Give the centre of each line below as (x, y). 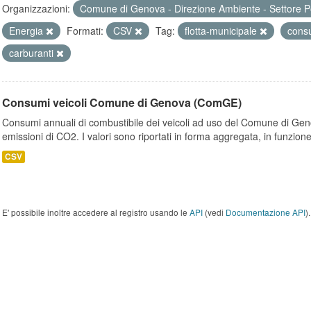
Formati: (85, 31)
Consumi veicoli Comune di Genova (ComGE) (122, 102)
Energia (27, 31)
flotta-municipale (222, 31)
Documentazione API (266, 212)
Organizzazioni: (36, 8)
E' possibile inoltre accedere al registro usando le (96, 212)
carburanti (33, 53)
